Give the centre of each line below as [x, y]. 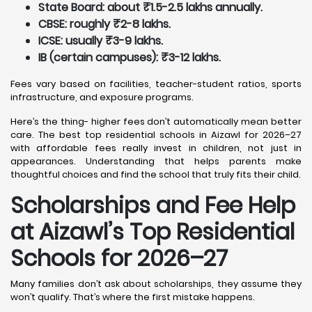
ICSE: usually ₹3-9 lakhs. [101, 41]
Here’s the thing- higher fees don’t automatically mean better [156, 122]
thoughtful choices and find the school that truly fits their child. [156, 174]
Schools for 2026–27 [119, 258]
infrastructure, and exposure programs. [102, 97]
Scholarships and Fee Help [153, 205]
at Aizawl [59, 232]
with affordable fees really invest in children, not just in [156, 148]
